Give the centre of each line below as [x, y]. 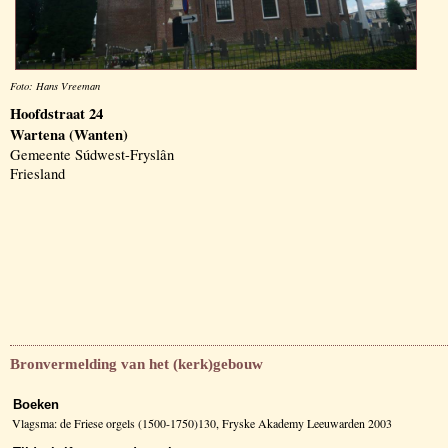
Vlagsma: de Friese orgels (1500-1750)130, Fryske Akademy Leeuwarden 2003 [202, 422]
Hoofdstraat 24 [56, 113]
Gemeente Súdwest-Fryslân [92, 154]
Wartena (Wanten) [69, 134]
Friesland [37, 173]
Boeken [36, 404]
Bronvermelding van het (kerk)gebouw [136, 363]
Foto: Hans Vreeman [55, 86]
